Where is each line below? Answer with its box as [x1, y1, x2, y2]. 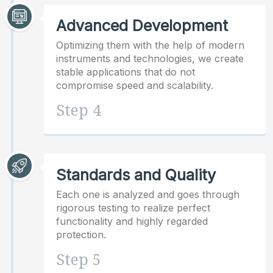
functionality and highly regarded [56, 215, 208, 228]
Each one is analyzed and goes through [56, 188, 239, 201]
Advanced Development [56, 16, 228, 35]
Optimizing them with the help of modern [56, 39, 244, 52]
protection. [56, 229, 106, 241]
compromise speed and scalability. [56, 79, 213, 92]
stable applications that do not [56, 66, 195, 79]
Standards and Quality [56, 166, 216, 185]
